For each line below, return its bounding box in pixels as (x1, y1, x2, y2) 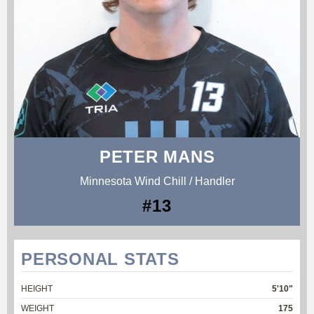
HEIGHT (21, 283, 53, 294)
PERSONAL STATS (21, 249, 179, 268)
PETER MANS (99, 146, 215, 166)
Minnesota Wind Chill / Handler (79, 175, 235, 187)
